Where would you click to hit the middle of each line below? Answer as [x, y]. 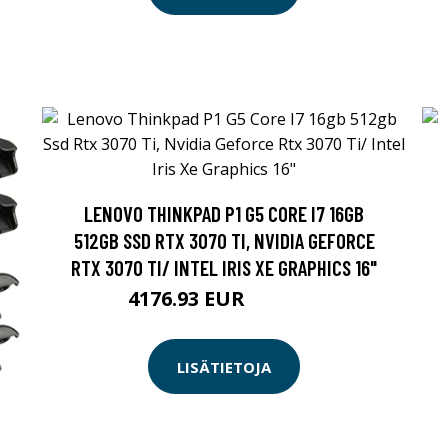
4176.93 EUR [189, 299]
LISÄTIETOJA [224, 366]
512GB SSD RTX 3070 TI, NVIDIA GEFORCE [224, 241]
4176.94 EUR [285, 302]
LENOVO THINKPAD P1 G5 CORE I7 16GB [224, 214]
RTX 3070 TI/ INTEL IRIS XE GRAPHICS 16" [224, 268]
